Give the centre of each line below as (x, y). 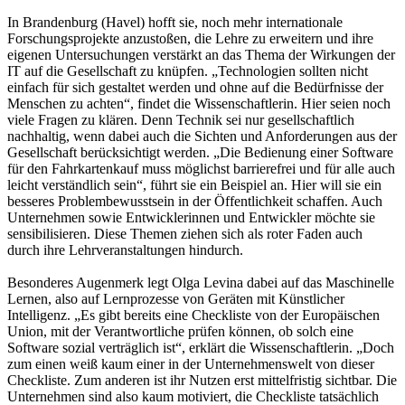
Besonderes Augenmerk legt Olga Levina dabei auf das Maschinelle (201, 282)
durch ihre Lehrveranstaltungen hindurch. (125, 250)
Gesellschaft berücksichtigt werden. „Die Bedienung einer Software (200, 152)
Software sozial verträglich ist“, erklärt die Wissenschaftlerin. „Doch (201, 347)
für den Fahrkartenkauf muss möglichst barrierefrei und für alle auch (201, 168)
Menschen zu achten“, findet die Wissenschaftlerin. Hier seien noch (199, 103)
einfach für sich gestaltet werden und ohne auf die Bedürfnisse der (195, 87)
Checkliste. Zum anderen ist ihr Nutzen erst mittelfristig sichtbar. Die (202, 380)
